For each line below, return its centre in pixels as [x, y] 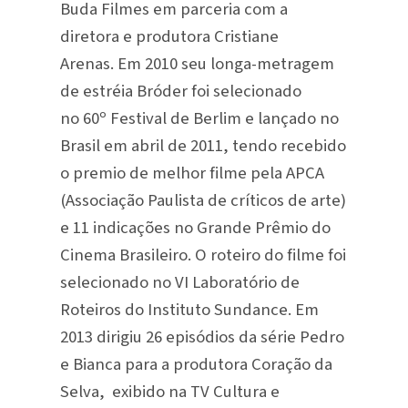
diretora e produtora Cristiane [169, 36]
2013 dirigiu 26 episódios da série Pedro [202, 337]
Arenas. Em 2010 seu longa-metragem [197, 63]
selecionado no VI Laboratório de [179, 282]
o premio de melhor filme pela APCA [192, 173]
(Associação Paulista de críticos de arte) [203, 200]
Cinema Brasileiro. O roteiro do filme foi [203, 255]
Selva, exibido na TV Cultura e [169, 391]
